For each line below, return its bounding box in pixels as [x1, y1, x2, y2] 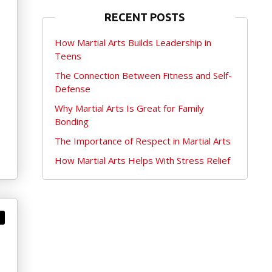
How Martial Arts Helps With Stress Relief [54, 154, 230, 167]
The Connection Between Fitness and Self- [54, 69, 232, 82]
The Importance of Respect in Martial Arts [54, 135, 231, 148]
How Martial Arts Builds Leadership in [54, 36, 211, 49]
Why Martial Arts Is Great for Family [54, 102, 204, 115]
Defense [54, 83, 90, 95]
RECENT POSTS [104, 11, 185, 24]
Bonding [54, 115, 89, 128]
